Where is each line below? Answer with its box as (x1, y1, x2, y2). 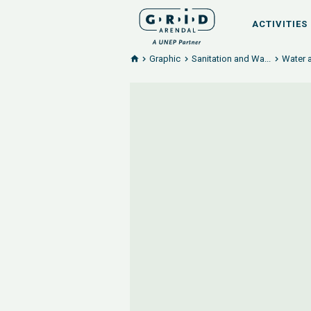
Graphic (149, 53, 180, 64)
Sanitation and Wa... (192, 53, 271, 64)
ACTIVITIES (252, 19, 308, 29)
